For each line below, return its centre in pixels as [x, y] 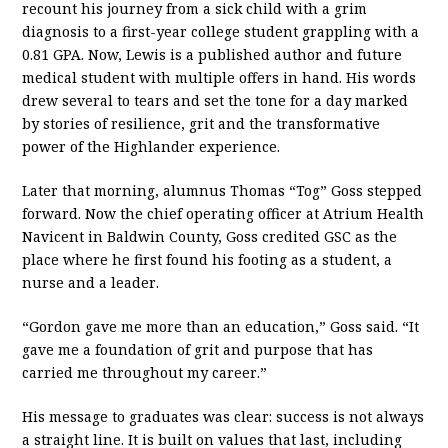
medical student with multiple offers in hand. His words [219, 78]
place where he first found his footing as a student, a [207, 260]
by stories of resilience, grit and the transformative [201, 124]
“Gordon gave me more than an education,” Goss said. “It [221, 327]
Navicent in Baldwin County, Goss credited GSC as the [210, 237]
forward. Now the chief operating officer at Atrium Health [223, 214]
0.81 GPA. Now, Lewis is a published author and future [212, 55]
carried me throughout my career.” [145, 373]
